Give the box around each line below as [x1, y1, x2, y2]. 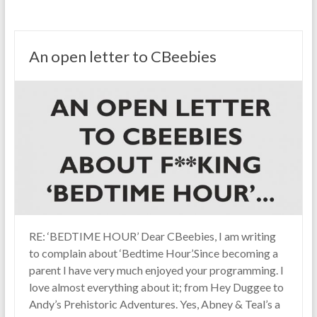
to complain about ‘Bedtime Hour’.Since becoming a [28, 246, 278, 260]
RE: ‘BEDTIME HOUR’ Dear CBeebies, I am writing [28, 229, 276, 243]
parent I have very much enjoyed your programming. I [28, 263, 284, 277]
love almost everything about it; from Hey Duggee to [28, 280, 284, 294]
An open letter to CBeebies [28, 47, 217, 67]
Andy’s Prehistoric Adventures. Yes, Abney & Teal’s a [28, 297, 280, 311]
